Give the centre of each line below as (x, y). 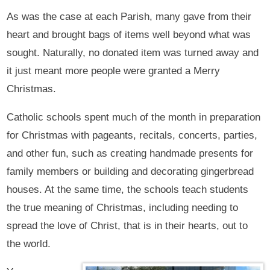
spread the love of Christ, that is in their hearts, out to (127, 226)
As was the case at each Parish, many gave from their (129, 17)
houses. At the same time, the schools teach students (128, 190)
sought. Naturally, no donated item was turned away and (133, 53)
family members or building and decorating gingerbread (130, 172)
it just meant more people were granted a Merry (114, 71)
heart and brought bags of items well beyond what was (129, 35)
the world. (29, 244)
